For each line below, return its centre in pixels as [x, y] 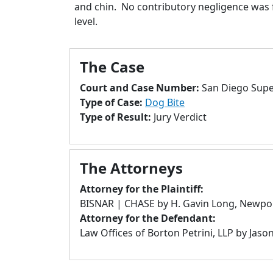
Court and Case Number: [141, 88]
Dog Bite [165, 102]
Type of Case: [112, 102]
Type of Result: [117, 117]
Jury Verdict [180, 117]
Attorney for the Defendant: [148, 218]
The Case [112, 67]
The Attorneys [131, 168]
